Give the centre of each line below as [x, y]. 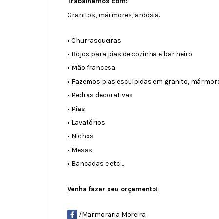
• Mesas [80, 150]
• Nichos [81, 136]
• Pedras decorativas [100, 95]
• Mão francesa [91, 67]
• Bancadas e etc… [96, 163]
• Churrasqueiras [94, 40]
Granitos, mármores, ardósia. [114, 15]
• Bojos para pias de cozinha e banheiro [130, 54]
